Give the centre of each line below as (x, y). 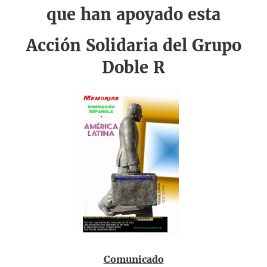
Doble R (133, 67)
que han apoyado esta (133, 14)
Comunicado (133, 259)
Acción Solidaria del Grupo (133, 45)
